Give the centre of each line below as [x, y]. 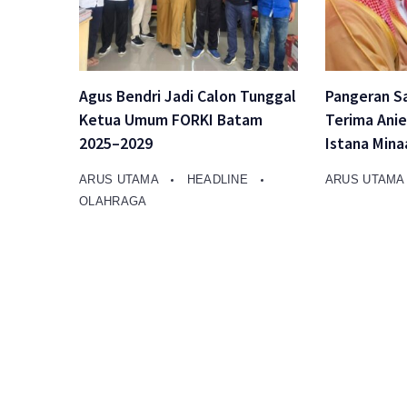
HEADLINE [219, 180]
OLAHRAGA [113, 202]
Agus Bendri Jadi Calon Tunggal [188, 97]
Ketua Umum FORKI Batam [171, 120]
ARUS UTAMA [121, 180]
